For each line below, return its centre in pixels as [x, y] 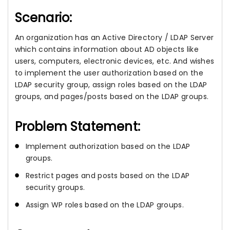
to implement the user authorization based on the [109, 73]
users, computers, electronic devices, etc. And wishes [114, 61]
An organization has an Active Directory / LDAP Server [114, 37]
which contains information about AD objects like [107, 49]
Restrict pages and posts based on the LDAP [108, 176]
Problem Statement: [78, 127]
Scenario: [43, 18]
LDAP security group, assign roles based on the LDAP [111, 85]
